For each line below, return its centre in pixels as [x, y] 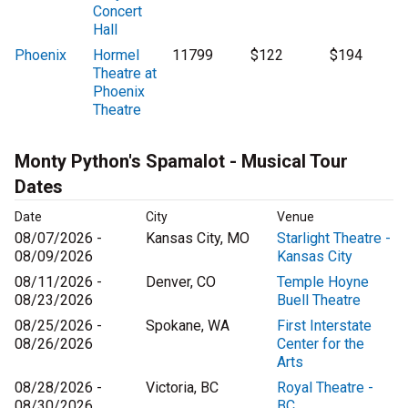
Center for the [321, 344]
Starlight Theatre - [334, 239]
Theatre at [125, 74]
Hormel [117, 56]
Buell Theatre [319, 301]
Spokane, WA [188, 326]
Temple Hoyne [323, 282]
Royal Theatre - [325, 388]
